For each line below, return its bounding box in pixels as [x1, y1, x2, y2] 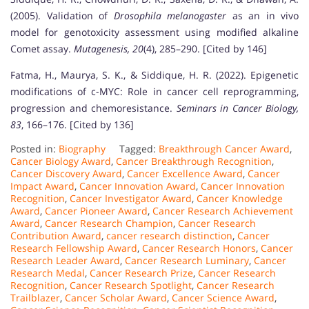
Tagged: [119, 141, 159, 155]
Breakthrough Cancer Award [159, 141, 290, 155]
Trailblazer [10, 290, 60, 304]
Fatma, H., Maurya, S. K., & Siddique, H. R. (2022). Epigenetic [10, 68, 299, 81]
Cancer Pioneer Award [45, 203, 148, 217]
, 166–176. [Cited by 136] [21, 117, 134, 131]
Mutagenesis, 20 [74, 41, 143, 55]
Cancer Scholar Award [65, 290, 167, 304]
